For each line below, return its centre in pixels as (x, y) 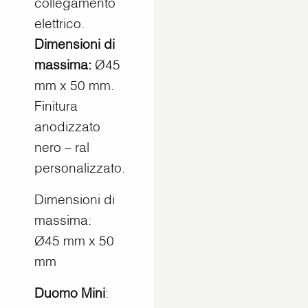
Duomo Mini (70, 293)
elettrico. (59, 23)
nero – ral (62, 147)
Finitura (56, 106)
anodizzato (67, 126)
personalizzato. (80, 167)
